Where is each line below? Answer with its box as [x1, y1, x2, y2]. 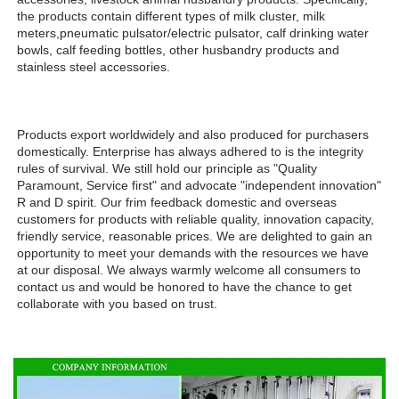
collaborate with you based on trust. [17, 296, 217, 311]
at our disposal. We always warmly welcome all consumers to [17, 262, 361, 277]
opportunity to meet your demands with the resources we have [17, 245, 369, 260]
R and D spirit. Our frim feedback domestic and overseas [17, 194, 337, 209]
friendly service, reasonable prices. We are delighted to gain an [17, 228, 372, 243]
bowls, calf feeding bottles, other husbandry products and [17, 42, 339, 57]
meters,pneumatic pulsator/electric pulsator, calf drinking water [17, 25, 369, 40]
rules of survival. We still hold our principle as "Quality [17, 160, 317, 175]
